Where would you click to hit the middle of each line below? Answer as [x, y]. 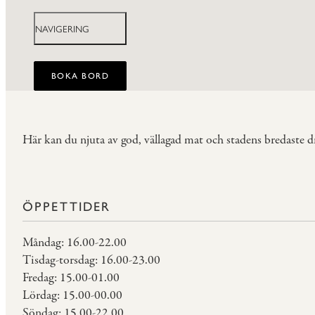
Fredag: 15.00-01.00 [71, 278]
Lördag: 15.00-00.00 [72, 295]
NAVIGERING [62, 29]
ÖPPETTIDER [67, 206]
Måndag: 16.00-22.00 [75, 243]
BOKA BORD [80, 76]
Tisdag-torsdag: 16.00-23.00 [91, 260]
